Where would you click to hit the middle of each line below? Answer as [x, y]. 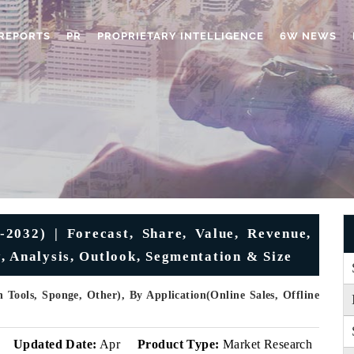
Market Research [266, 344]
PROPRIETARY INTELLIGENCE [181, 36]
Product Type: [179, 344]
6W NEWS [308, 36]
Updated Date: [55, 344]
